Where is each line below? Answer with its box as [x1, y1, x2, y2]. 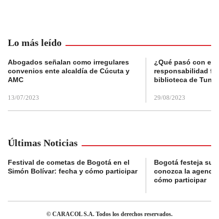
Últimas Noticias [8, 137, 78, 149]
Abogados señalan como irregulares [8, 58, 129, 66]
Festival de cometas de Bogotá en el [8, 158, 130, 167]
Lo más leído [8, 37, 62, 48]
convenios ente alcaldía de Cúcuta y [8, 67, 130, 75]
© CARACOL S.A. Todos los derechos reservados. [46, 211, 173, 218]
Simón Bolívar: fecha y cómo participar [8, 167, 137, 175]
